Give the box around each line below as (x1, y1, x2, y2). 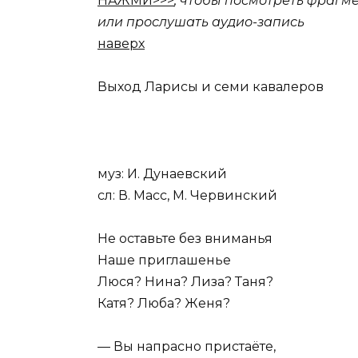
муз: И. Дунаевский (97, 165, 227, 181)
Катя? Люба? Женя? (97, 295, 230, 311)
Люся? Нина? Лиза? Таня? (97, 273, 273, 289)
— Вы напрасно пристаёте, (97, 339, 276, 354)
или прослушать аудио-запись (97, 14, 304, 30)
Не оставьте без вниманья (97, 230, 272, 246)
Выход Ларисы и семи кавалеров (97, 79, 324, 95)
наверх (97, 36, 145, 52)
